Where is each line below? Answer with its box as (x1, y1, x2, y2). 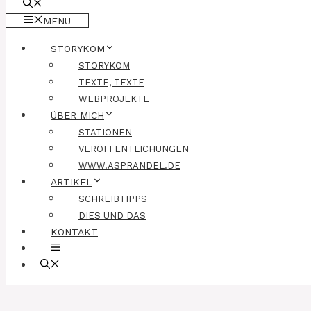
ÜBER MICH (51, 110, 104, 121)
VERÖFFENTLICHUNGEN (78, 144, 189, 154)
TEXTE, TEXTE (78, 77, 144, 87)
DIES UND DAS (78, 210, 146, 221)
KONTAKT (51, 226, 98, 237)
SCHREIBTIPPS (78, 194, 147, 204)
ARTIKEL (51, 176, 92, 187)
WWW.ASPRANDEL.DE (78, 160, 180, 171)
